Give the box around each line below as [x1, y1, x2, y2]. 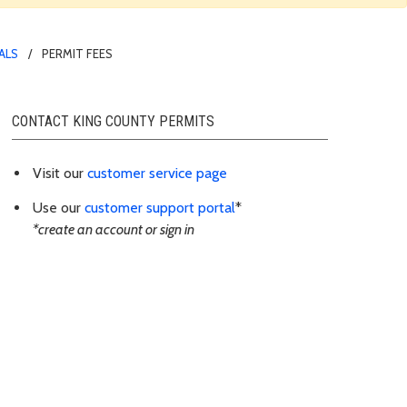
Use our [33, 199, 84, 217]
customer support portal [84, 199, 235, 217]
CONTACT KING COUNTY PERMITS [12, 112, 214, 130]
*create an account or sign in [33, 221, 194, 239]
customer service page [87, 164, 227, 182]
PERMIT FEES [42, 45, 113, 61]
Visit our [33, 164, 87, 182]
